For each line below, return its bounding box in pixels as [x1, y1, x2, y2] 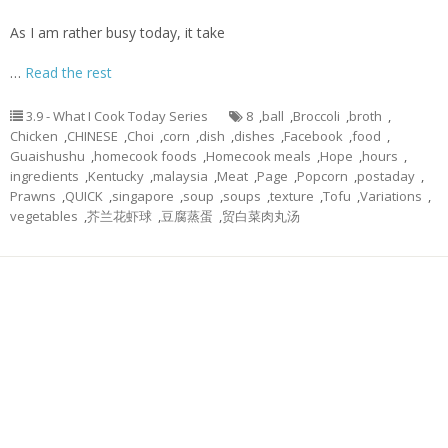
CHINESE [67, 127, 118, 145]
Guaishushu [10, 147, 85, 165]
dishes [234, 127, 275, 145]
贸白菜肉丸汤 [222, 207, 300, 225]
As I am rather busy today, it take [10, 23, 225, 42]
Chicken [10, 127, 58, 145]
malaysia [153, 167, 208, 185]
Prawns [10, 187, 56, 205]
